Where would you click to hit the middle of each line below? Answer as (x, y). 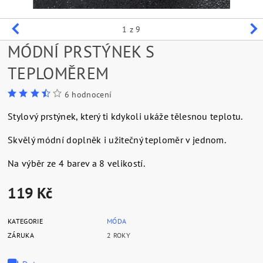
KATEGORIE (25, 221)
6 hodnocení (88, 94)
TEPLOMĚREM (58, 73)
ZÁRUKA (21, 235)
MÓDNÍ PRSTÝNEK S (81, 51)
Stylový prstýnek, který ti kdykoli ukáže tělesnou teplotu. (125, 116)
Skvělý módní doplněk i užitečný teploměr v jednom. (117, 139)
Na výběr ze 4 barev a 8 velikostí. (76, 163)
